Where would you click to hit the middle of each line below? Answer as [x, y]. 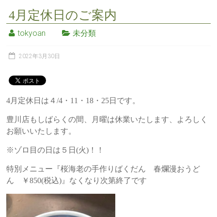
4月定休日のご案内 [63, 15]
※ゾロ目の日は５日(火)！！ [55, 150]
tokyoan [32, 33]
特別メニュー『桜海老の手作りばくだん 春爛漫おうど [103, 169]
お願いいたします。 [41, 131]
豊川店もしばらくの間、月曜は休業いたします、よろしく [107, 119]
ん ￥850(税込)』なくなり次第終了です [77, 180]
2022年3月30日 [40, 56]
